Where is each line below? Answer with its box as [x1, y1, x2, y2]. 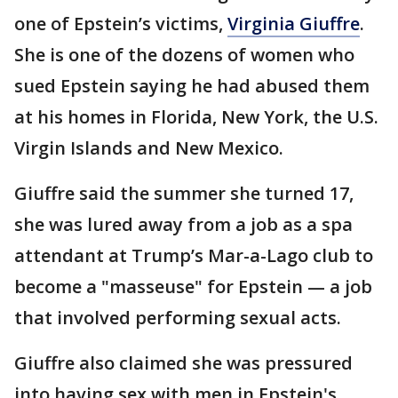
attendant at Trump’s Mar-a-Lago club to [14, 243, 373, 267]
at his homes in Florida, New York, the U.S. [14, 104, 378, 129]
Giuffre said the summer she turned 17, [14, 180, 354, 205]
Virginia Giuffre [227, 11, 360, 36]
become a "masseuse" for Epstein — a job [14, 274, 372, 298]
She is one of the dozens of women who [14, 42, 354, 67]
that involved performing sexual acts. [14, 305, 341, 330]
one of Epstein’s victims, [14, 11, 227, 36]
